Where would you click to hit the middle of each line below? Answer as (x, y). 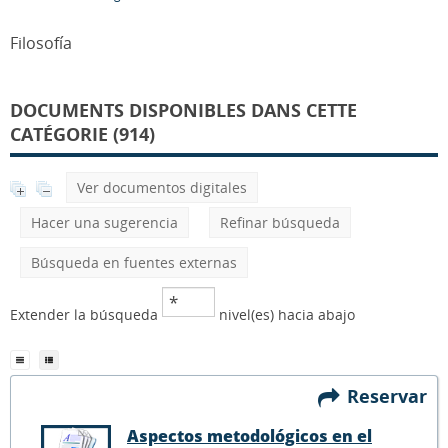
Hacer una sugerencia (104, 222)
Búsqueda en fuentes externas (134, 262)
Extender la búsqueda (86, 314)
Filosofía (41, 43)
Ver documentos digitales (162, 187)
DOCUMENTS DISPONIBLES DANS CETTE (183, 110)
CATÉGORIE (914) (82, 134)
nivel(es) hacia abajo (285, 314)
